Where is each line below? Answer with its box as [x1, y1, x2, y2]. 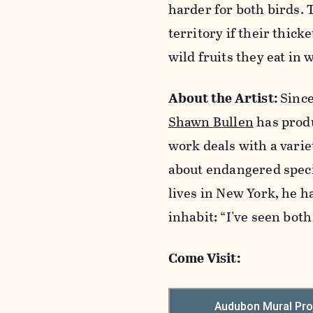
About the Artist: [168, 87, 281, 108]
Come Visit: [168, 247, 241, 268]
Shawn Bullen [168, 111, 254, 132]
